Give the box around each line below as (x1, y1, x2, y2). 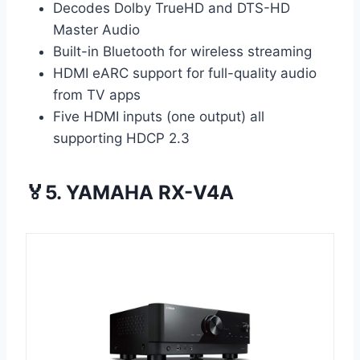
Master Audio (53, 22, 140, 39)
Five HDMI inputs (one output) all (53, 108, 264, 125)
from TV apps (53, 87, 141, 104)
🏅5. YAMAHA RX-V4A (26, 181, 234, 205)
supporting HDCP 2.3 (53, 130, 190, 147)
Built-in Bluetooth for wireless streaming (53, 43, 312, 60)
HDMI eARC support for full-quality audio (53, 65, 317, 82)
